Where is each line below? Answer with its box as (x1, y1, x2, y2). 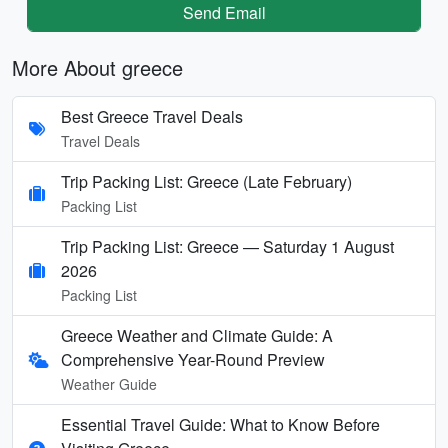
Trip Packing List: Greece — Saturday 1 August (61, 234, 394, 258)
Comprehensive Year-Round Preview (61, 347, 325, 371)
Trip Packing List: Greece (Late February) (61, 169, 352, 193)
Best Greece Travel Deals (61, 104, 243, 128)
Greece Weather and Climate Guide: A (61, 323, 333, 347)
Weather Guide (61, 373, 157, 394)
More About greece (12, 52, 183, 82)
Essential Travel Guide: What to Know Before (61, 412, 380, 436)
